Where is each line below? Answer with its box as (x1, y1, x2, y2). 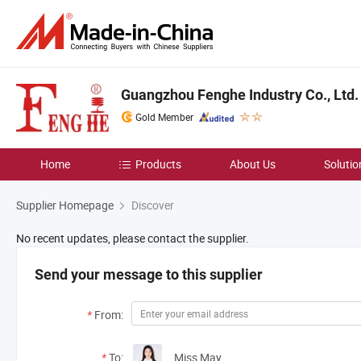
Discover (129, 197, 174, 213)
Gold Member (135, 110, 193, 123)
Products (135, 156, 181, 172)
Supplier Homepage (16, 197, 114, 213)
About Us (230, 156, 276, 172)
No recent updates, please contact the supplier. (16, 230, 249, 246)
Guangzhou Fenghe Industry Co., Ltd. (121, 86, 359, 103)
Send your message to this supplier (35, 266, 263, 283)
